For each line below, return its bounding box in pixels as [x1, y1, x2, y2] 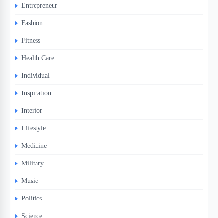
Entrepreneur [21, 1, 57, 10]
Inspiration [21, 89, 51, 97]
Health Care [21, 54, 54, 62]
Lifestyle [21, 124, 46, 132]
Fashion [21, 19, 43, 27]
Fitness [21, 36, 40, 45]
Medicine [21, 142, 47, 150]
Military [21, 159, 44, 167]
